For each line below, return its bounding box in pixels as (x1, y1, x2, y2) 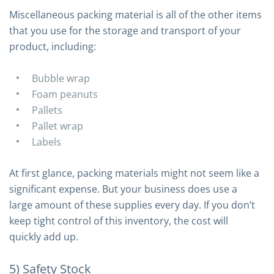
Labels (32, 135, 61, 149)
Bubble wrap (32, 72, 90, 85)
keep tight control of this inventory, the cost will (9, 214, 228, 228)
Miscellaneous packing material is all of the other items (9, 8, 262, 21)
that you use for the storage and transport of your (9, 24, 241, 37)
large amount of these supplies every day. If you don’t (9, 198, 255, 212)
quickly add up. (9, 230, 78, 243)
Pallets (32, 103, 62, 117)
